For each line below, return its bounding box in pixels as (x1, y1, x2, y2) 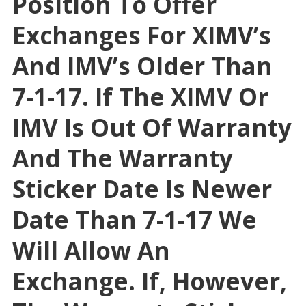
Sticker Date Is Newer (12, 173, 272, 206)
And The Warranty (12, 142, 233, 175)
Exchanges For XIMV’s (12, 19, 271, 52)
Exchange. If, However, (12, 265, 287, 298)
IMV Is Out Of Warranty (12, 111, 292, 144)
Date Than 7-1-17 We (12, 204, 257, 236)
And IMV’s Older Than (12, 50, 273, 83)
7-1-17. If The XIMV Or (12, 81, 268, 113)
